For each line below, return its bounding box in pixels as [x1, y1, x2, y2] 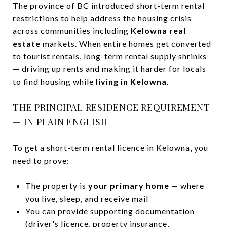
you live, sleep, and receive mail [25, 193, 148, 203]
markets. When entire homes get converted [41, 38, 211, 48]
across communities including [13, 25, 131, 35]
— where [169, 180, 204, 191]
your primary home [88, 180, 169, 191]
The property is [25, 180, 88, 191]
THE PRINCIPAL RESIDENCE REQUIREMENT [13, 101, 210, 113]
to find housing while [13, 76, 96, 86]
